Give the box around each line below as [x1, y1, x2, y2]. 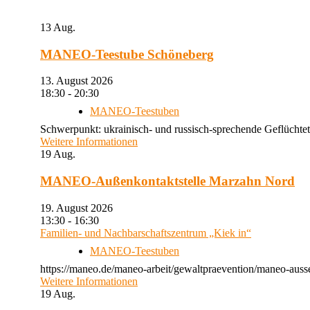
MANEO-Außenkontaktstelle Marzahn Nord [40, 173, 295, 188]
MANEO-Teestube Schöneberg [40, 46, 214, 62]
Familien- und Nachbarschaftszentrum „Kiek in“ [40, 226, 251, 239]
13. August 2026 [40, 75, 124, 87]
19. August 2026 [40, 201, 124, 214]
